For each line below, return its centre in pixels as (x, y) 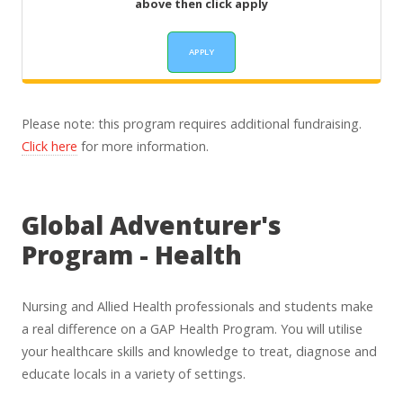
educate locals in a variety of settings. (134, 374)
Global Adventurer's (152, 224)
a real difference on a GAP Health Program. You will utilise (192, 329)
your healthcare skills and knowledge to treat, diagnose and (199, 352)
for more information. (143, 146)
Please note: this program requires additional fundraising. (192, 123)
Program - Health (132, 254)
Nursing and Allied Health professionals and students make (197, 307)
